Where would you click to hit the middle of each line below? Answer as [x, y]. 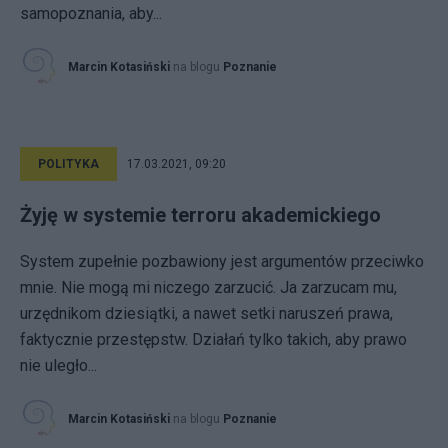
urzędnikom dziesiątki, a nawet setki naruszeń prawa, [206, 313]
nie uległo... [58, 365]
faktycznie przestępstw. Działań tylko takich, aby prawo [213, 339]
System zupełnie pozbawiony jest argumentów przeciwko [222, 261]
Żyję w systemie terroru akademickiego [200, 215]
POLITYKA [68, 164]
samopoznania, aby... [91, 13]
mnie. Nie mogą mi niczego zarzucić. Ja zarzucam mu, [208, 287]
